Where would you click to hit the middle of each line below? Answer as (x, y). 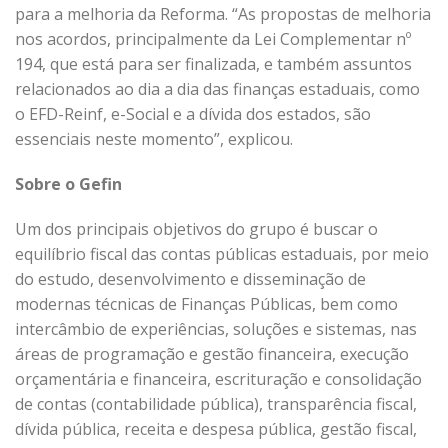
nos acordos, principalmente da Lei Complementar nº (213, 39)
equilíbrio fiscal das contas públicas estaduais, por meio (222, 254)
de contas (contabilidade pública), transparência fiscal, (216, 404)
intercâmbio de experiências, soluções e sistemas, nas (216, 329)
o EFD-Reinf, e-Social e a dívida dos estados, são (193, 114)
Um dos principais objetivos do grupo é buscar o (196, 229)
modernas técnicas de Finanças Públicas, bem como (206, 304)
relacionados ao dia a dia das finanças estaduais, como (217, 89)
